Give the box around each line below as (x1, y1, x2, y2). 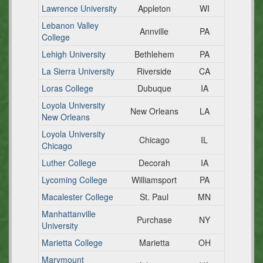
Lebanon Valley (42, 19, 99, 31)
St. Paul (140, 191, 168, 203)
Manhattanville (42, 208, 96, 220)
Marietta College (42, 237, 103, 248)
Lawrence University (42, 2, 117, 14)
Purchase (136, 214, 172, 225)
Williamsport (131, 174, 177, 186)
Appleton (137, 2, 171, 14)
